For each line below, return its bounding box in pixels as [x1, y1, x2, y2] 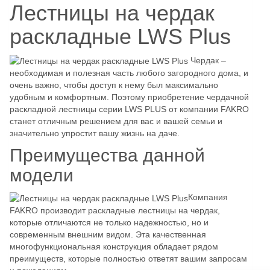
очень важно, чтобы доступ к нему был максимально [10, 80, 218, 90]
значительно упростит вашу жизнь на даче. [10, 128, 180, 139]
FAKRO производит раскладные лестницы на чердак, [10, 205, 220, 215]
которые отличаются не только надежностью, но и [10, 217, 209, 227]
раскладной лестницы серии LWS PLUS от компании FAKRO [10, 104, 249, 115]
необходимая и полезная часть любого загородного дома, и [10, 68, 248, 78]
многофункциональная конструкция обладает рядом [10, 241, 218, 251]
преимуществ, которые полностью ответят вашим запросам [10, 253, 247, 263]
